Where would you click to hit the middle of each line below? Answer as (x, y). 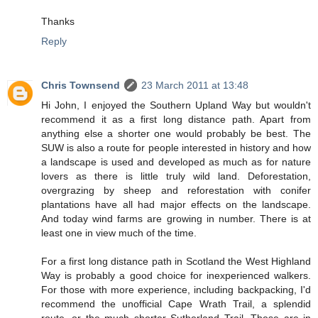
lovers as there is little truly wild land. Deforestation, (176, 176)
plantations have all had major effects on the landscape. (176, 205)
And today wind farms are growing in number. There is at (176, 219)
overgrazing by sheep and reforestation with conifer (176, 191)
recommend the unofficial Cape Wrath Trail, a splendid (176, 304)
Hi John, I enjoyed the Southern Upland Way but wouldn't (176, 105)
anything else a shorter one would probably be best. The (176, 134)
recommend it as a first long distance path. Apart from (176, 120)
